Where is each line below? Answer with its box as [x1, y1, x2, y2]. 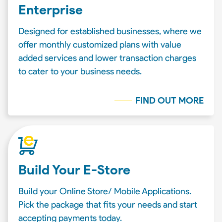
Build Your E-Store [18, 162, 130, 178]
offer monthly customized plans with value [18, 39, 181, 50]
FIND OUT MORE [135, 95, 204, 106]
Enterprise [18, 1, 83, 18]
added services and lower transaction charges [18, 53, 196, 63]
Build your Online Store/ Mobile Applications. [18, 186, 191, 197]
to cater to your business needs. [18, 66, 142, 77]
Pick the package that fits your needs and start [18, 199, 197, 210]
